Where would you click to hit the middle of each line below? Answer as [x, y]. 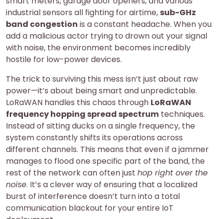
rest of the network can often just [72, 173]
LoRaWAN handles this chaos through [78, 102]
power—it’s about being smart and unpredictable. [101, 91]
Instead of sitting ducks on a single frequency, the [100, 126]
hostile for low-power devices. [64, 59]
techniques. [182, 114]
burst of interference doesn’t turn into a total [93, 196]
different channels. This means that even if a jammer [107, 149]
